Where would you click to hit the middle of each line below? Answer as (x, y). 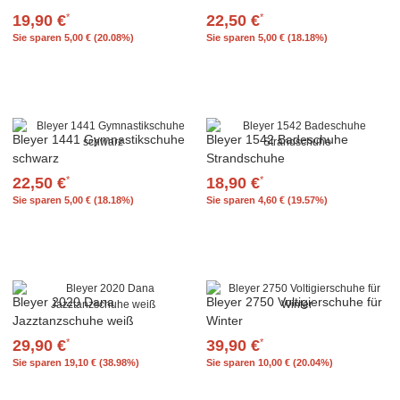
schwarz (36, 158)
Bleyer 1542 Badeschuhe (277, 140)
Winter (225, 321)
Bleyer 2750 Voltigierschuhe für (294, 302)
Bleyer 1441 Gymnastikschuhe (99, 140)
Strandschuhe (246, 158)
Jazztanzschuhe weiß (73, 321)
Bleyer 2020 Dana (63, 302)
